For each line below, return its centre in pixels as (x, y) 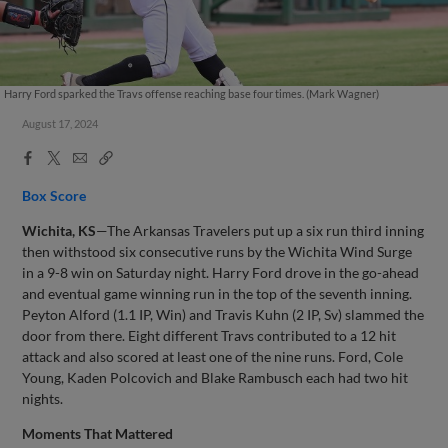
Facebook (52, 156)
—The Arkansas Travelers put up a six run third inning (260, 230)
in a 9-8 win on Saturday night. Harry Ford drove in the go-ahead (221, 272)
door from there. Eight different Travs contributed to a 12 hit (209, 335)
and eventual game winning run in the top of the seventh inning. (217, 293)
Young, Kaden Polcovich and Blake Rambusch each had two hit (215, 377)
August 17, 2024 (60, 123)
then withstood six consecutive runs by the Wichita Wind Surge (217, 251)
